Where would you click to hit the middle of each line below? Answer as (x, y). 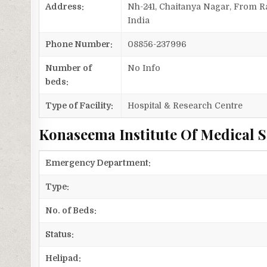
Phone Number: (79, 44)
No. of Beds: (71, 211)
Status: (60, 235)
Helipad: (63, 258)
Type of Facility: (80, 106)
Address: (65, 7)
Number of (69, 68)
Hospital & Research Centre (185, 106)
